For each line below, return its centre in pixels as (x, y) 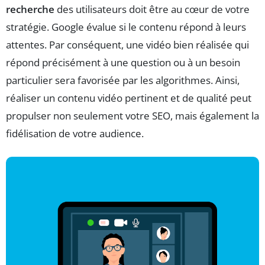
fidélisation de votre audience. (75, 133)
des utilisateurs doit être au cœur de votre (152, 9)
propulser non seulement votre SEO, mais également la (132, 115)
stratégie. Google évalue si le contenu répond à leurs (126, 27)
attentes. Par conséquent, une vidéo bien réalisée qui (127, 44)
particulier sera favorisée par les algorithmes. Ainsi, (123, 80)
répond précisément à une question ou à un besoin (123, 62)
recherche (30, 9)
